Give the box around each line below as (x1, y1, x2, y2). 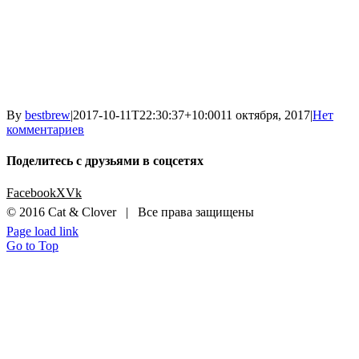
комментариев (6, 123, 84, 136)
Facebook (6, 185, 56, 200)
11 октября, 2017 (220, 108, 310, 122)
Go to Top (6, 238, 58, 252)
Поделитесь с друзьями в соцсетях (6, 154, 204, 168)
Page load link (6, 224, 79, 238)
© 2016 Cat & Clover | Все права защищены (6, 204, 254, 219)
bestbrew (25, 108, 71, 122)
